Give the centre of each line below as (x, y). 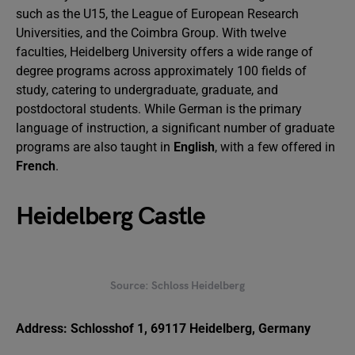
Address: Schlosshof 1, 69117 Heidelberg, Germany (163, 328)
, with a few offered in (275, 147)
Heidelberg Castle (111, 217)
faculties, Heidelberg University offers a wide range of (164, 52)
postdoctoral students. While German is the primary (159, 109)
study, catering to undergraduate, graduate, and (147, 90)
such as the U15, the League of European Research (157, 14)
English (194, 147)
